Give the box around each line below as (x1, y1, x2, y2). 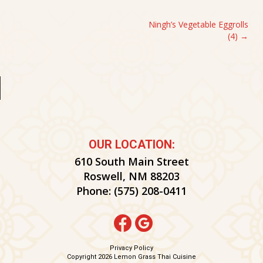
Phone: (76, 184, 111, 198)
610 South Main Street (74, 154, 189, 168)
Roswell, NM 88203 (83, 169, 180, 183)
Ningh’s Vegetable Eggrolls (148, 19, 248, 31)
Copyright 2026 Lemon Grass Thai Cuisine (67, 253, 196, 261)
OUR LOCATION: (88, 137, 175, 151)
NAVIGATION (8, 35, 93, 52)
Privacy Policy (110, 244, 153, 252)
